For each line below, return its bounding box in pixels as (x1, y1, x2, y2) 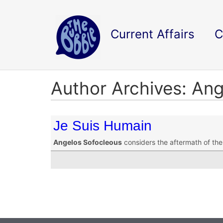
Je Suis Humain (53, 118, 152, 133)
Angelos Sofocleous (53, 138, 122, 146)
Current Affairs (111, 27, 195, 41)
